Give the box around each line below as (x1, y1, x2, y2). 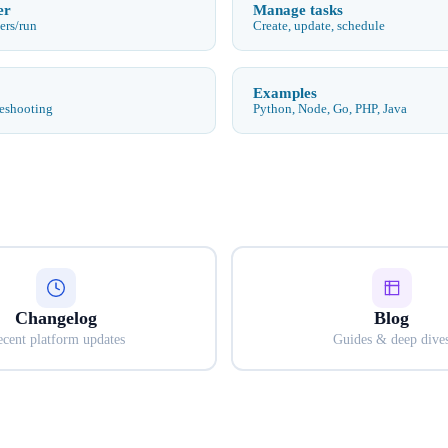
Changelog (15, 307, 98, 328)
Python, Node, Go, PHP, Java (253, 101, 407, 116)
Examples (253, 83, 317, 101)
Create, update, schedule (253, 18, 385, 33)
